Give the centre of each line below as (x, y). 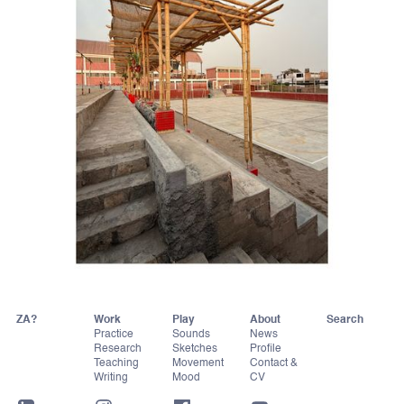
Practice (114, 334)
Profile (266, 349)
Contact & (274, 363)
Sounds (191, 334)
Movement (197, 363)
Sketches (194, 349)
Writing (111, 377)
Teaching (117, 363)
